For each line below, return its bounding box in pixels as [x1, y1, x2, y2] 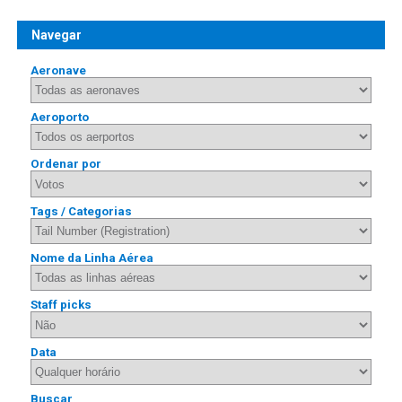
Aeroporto [31, 110, 90, 125]
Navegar [31, 27, 83, 42]
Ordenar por [31, 157, 102, 171]
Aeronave [31, 63, 87, 77]
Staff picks [31, 298, 92, 312]
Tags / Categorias [31, 204, 133, 218]
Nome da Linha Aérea [31, 251, 154, 266]
